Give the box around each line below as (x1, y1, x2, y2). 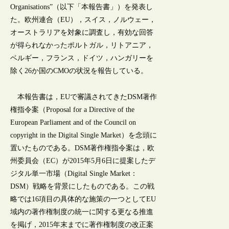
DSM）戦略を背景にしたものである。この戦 (10, 182, 155, 190)
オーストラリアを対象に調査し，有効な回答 (10, 29, 154, 37)
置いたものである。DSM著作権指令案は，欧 (10, 144, 155, 152)
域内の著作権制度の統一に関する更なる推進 (10, 208, 154, 216)
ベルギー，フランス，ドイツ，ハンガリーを (10, 54, 154, 62)
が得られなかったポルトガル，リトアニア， (10, 41, 154, 50)
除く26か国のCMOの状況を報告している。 (10, 67, 148, 75)
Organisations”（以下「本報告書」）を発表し (10, 3, 153, 11)
